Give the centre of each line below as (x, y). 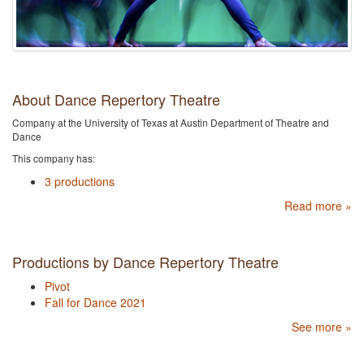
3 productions (80, 182)
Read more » (318, 206)
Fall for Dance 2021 (95, 303)
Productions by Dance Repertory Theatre (145, 262)
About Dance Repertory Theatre (116, 100)
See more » (322, 327)
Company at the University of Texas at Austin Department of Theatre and (171, 123)
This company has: (54, 158)
